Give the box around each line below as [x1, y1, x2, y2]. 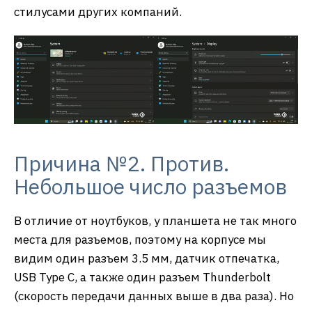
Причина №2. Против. [14, 150, 229, 178]
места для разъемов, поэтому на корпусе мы [14, 232, 266, 248]
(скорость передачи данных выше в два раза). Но [14, 288, 294, 304]
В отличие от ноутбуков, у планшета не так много [14, 213, 297, 229]
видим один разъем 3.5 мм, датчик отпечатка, [14, 251, 279, 267]
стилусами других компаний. [14, 3, 182, 19]
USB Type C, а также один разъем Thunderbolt [14, 270, 271, 286]
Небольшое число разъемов [14, 173, 287, 201]
